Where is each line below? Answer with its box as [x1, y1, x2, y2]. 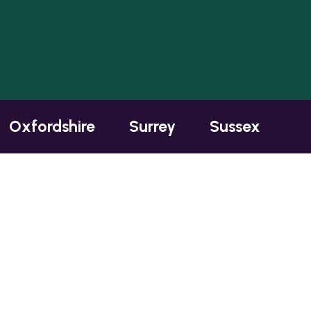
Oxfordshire [9, 117, 95, 137]
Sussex [210, 117, 260, 137]
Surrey [129, 117, 176, 137]
